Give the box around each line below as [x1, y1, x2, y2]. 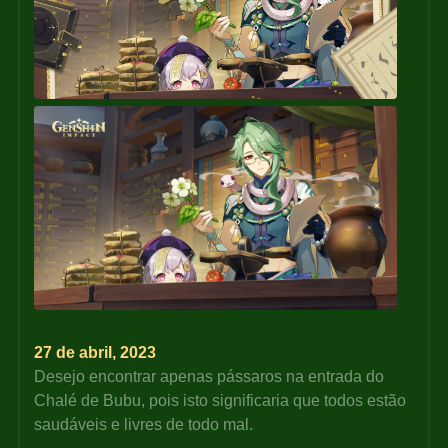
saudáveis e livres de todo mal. [34, 416, 254, 434]
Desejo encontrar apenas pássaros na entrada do [34, 368, 389, 386]
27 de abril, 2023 [34, 344, 157, 362]
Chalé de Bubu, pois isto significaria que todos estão [34, 392, 411, 410]
